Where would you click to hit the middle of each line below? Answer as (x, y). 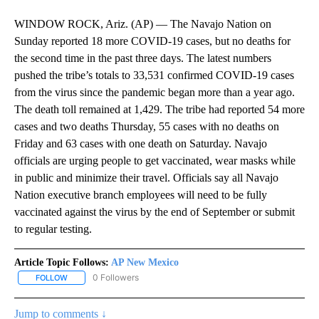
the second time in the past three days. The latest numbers (143, 58)
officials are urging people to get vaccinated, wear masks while (155, 161)
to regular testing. (53, 229)
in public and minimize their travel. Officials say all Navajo (146, 178)
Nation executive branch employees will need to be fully (141, 195)
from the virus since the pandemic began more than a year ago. (155, 93)
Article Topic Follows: (62, 263)
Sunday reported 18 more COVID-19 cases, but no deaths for (152, 41)
